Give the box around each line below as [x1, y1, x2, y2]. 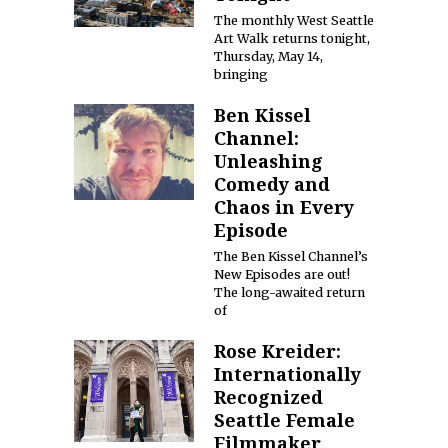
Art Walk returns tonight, [214, 30, 370, 46]
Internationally [214, 361, 361, 386]
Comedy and [214, 171, 330, 196]
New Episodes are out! [214, 266, 350, 282]
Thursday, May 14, [214, 48, 323, 64]
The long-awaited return [214, 284, 365, 300]
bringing [214, 66, 268, 82]
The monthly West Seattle [214, 12, 374, 28]
